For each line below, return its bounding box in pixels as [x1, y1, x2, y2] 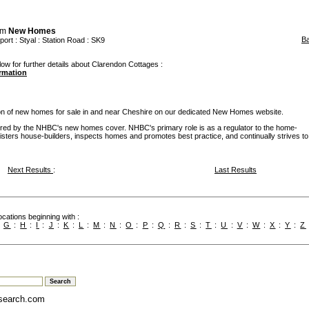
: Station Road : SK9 [36, 36, 105, 45]
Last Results [215, 166, 257, 175]
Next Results [8, 166, 53, 175]
